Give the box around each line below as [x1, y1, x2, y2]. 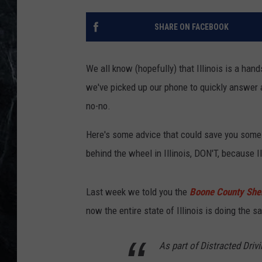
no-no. [86, 100, 111, 112]
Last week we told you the [86, 186, 187, 198]
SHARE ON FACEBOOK [154, 22, 229, 32]
